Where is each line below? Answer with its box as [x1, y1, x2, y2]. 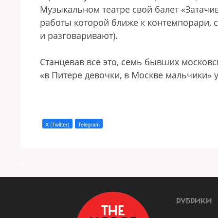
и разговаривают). [40, 30, 118, 41]
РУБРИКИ [176, 196, 212, 206]
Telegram [78, 120, 100, 128]
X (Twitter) [45, 120, 70, 128]
